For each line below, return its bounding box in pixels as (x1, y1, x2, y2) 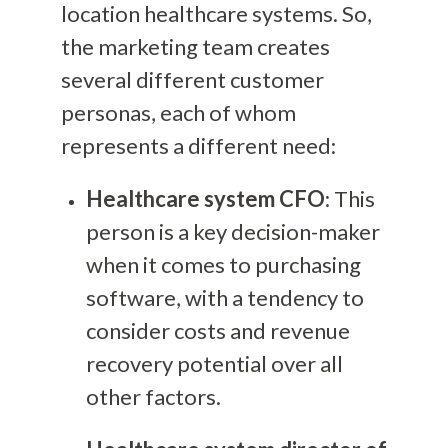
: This (324, 184, 375, 212)
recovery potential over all (85, 349, 343, 377)
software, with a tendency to (85, 283, 364, 311)
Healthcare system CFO (85, 184, 325, 212)
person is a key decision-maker (85, 217, 380, 245)
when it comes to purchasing (85, 250, 361, 278)
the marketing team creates (60, 32, 330, 60)
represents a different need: (60, 131, 336, 159)
